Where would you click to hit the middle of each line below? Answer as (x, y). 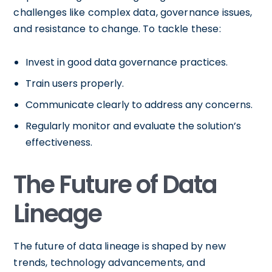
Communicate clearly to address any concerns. (139, 105)
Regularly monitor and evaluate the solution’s (134, 126)
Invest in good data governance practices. (127, 63)
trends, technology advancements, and (109, 263)
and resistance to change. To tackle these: (117, 29)
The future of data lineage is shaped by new (120, 246)
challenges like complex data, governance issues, (133, 13)
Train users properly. (75, 84)
